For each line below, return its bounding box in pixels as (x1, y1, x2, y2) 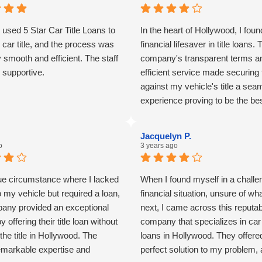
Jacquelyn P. (140, 131, 191, 142)
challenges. (140, 123, 184, 134)
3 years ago (140, 142, 178, 150)
